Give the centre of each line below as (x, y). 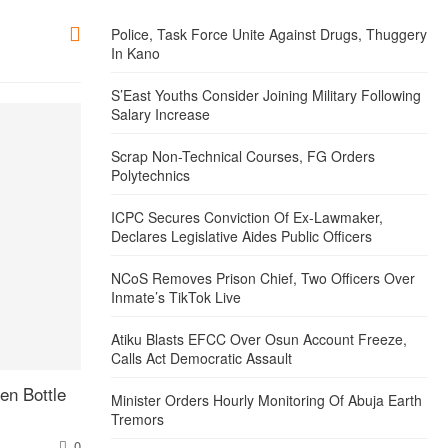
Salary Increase (161, 113)
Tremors (138, 418)
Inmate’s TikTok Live (176, 296)
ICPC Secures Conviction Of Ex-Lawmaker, (247, 216)
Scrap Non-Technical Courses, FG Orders (243, 155)
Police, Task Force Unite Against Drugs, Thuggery (269, 33)
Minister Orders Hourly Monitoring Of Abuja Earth (267, 399)
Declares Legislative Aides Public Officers (242, 235)
